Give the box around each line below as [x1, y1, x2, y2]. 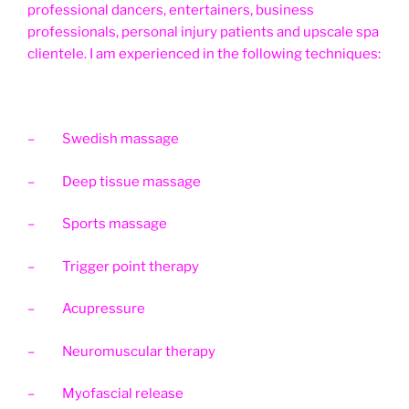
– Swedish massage [27, 131, 179, 148]
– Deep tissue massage [27, 173, 201, 190]
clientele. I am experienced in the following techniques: [27, 46, 381, 63]
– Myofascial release [27, 385, 184, 403]
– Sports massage [27, 215, 167, 233]
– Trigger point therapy [27, 257, 199, 275]
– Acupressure [27, 300, 151, 318]
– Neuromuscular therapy [27, 342, 215, 360]
